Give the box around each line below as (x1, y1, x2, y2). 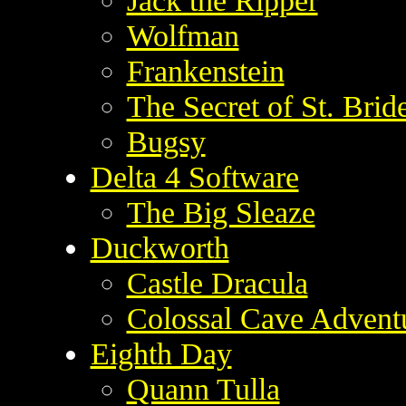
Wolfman (126, 18, 239, 53)
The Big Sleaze (126, 195, 315, 230)
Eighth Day (90, 336, 232, 372)
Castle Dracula (126, 266, 308, 301)
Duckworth (90, 230, 229, 266)
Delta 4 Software (90, 159, 299, 195)
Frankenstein (126, 53, 285, 89)
